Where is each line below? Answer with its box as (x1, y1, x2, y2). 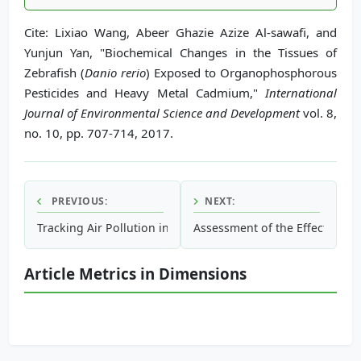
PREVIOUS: (48, 193, 107, 208)
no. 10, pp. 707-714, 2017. (24, 124, 173, 141)
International (265, 84, 337, 101)
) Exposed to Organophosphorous (146, 64, 337, 81)
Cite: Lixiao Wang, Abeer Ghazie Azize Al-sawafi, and (24, 23, 337, 40)
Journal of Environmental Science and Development (24, 104, 300, 121)
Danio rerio (85, 64, 146, 81)
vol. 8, (300, 104, 337, 121)
